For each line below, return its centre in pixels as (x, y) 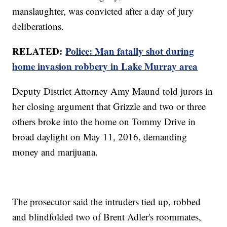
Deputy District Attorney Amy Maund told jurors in (113, 91)
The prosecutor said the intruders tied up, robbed (107, 202)
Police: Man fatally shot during (130, 51)
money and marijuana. (55, 152)
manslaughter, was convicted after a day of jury (103, 11)
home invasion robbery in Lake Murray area (105, 66)
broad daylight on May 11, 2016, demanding (100, 137)
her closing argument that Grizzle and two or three (109, 106)
